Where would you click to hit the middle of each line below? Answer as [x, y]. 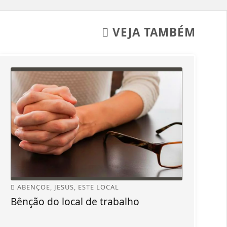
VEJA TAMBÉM [152, 32]
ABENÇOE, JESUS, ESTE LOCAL [67, 187]
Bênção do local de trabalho [75, 202]
